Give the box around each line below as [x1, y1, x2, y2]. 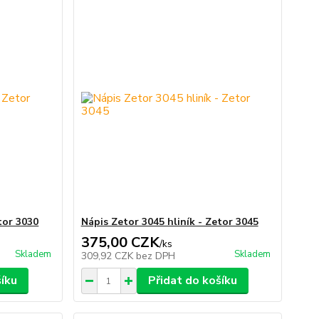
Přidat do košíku [147, 273, 237, 288]
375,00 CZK [80, 233, 159, 252]
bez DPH [135, 249, 175, 263]
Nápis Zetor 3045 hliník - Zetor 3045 [80, 215, 258, 229]
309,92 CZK [80, 249, 136, 263]
